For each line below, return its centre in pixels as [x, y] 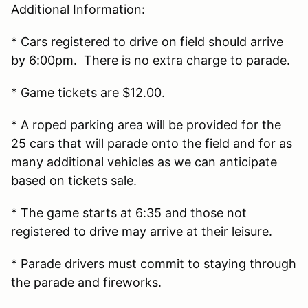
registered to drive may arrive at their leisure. [142, 231]
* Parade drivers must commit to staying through [154, 263]
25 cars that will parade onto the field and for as [152, 143]
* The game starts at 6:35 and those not [129, 212]
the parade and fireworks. [86, 282]
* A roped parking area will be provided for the [146, 124]
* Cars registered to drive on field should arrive [147, 41]
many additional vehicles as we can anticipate [144, 162]
